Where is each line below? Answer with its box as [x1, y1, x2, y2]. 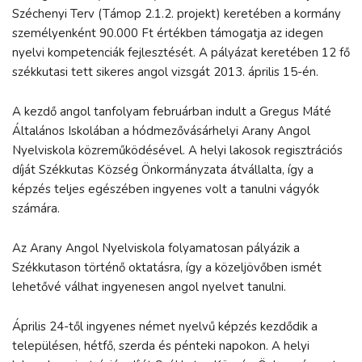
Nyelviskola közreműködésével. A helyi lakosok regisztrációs [12, 142, 343, 159]
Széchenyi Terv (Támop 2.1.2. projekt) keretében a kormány [12, 6, 341, 23]
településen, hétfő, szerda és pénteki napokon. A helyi [12, 338, 309, 355]
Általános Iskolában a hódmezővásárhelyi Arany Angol [12, 123, 310, 140]
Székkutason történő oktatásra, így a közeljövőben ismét [12, 259, 322, 276]
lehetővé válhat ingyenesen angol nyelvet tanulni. [12, 279, 286, 296]
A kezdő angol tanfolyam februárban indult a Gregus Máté [12, 103, 331, 120]
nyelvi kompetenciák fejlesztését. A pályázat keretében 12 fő [12, 44, 350, 61]
